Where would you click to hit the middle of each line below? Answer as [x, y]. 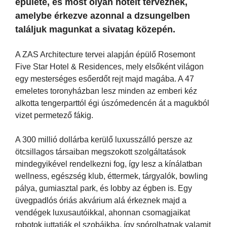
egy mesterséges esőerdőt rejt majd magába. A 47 [105, 79]
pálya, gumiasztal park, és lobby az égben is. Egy [104, 188]
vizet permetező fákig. [54, 115]
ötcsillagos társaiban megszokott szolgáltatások [101, 152]
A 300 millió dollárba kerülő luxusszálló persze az [104, 139]
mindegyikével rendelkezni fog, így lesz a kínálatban [109, 164]
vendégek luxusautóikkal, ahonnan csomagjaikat [103, 212]
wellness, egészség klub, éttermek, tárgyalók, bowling [111, 176]
